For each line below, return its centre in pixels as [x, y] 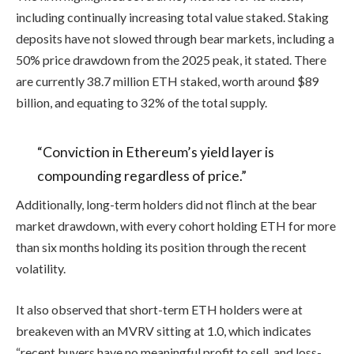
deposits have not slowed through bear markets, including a [175, 39]
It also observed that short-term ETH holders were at [159, 310]
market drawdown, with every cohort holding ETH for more [176, 226]
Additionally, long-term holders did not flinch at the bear [166, 205]
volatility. [41, 269]
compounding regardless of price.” [141, 175]
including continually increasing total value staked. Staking [172, 17]
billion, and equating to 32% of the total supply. [141, 103]
